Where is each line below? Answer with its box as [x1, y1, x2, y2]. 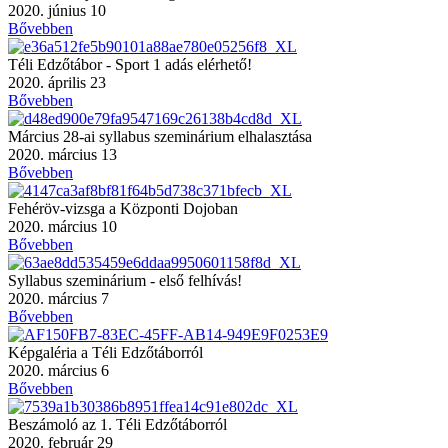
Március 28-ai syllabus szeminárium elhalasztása [8, 127, 312, 145]
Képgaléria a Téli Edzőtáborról [8, 343, 203, 361]
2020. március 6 [8, 361, 109, 379]
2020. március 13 [8, 145, 117, 163]
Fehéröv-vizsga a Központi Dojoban [8, 199, 238, 217]
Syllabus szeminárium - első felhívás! [8, 271, 242, 289]
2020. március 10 [8, 217, 117, 235]
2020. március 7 [8, 289, 109, 307]
